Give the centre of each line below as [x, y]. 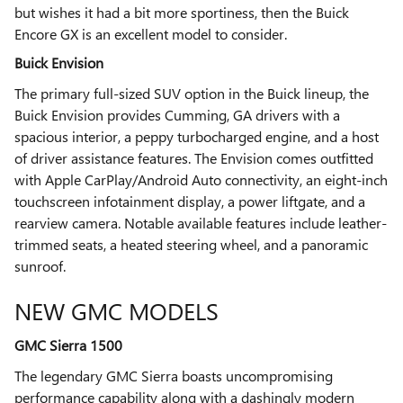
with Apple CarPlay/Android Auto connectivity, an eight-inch [201, 180]
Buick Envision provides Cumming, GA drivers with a [177, 115]
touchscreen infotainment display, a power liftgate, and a [190, 201]
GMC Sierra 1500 [68, 345]
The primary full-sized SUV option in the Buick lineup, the [192, 94]
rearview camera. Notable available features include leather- [201, 223]
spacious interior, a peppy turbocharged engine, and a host [197, 137]
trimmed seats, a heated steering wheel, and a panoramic [191, 245]
